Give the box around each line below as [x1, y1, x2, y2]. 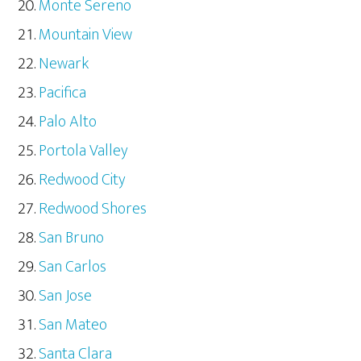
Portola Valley [39, 137, 129, 165]
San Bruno [39, 224, 105, 252]
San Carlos [39, 253, 107, 281]
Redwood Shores [39, 195, 147, 223]
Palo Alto [39, 108, 98, 136]
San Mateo [39, 311, 108, 339]
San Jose [39, 282, 93, 310]
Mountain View [39, 21, 133, 49]
